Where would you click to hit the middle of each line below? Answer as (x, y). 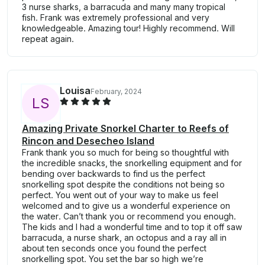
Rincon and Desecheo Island (88, 141)
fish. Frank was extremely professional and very (116, 18)
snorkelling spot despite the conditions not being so (123, 185)
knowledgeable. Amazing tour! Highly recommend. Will (128, 28)
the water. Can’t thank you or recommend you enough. (129, 216)
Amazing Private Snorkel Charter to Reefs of (125, 129)
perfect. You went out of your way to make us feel (120, 195)
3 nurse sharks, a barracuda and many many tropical (124, 7)
